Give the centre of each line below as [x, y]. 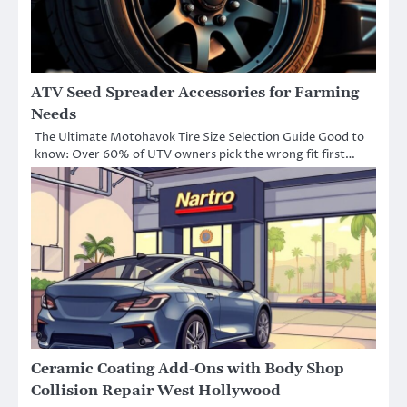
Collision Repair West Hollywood [156, 391]
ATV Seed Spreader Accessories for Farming [195, 93]
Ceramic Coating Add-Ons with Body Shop [188, 369]
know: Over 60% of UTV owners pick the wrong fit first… [195, 155]
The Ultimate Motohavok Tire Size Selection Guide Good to [199, 138]
